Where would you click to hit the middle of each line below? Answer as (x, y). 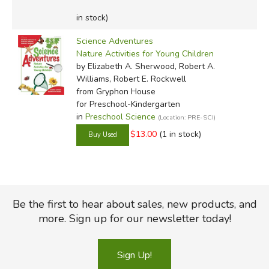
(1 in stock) (180, 134)
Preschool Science (120, 116)
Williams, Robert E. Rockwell (131, 79)
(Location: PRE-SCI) (186, 117)
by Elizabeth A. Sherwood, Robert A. (145, 66)
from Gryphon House (116, 91)
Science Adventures (114, 41)
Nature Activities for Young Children (145, 53)
